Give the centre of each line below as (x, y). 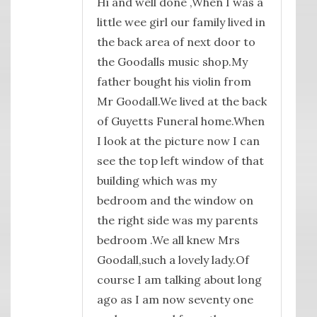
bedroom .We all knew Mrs (168, 240)
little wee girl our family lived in (181, 22)
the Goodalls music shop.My (172, 62)
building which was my (156, 181)
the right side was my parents (177, 220)
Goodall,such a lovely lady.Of (173, 260)
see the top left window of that (180, 161)
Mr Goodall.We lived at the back (181, 102)
